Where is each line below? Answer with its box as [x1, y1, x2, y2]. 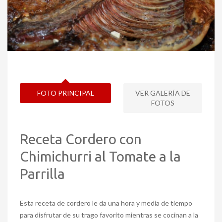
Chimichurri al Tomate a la [20, 149, 181, 165]
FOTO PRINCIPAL [37, 89, 94, 98]
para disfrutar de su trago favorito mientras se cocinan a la [20, 211, 198, 220]
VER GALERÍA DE [135, 89, 190, 98]
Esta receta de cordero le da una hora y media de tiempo [20, 199, 192, 208]
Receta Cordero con [20, 131, 142, 147]
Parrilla [20, 166, 65, 182]
